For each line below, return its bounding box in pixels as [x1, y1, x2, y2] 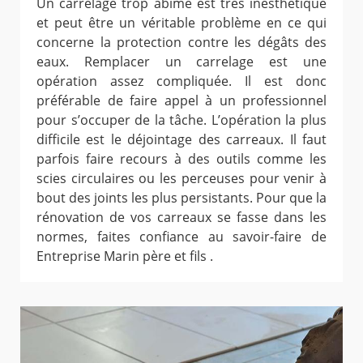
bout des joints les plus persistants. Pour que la [36, 189, 327, 207]
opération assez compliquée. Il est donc [36, 72, 327, 91]
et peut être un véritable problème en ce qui [36, 14, 327, 32]
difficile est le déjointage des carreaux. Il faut [36, 130, 327, 149]
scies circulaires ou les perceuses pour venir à [36, 169, 327, 188]
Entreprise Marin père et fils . [36, 247, 213, 266]
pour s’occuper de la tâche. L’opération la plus [36, 111, 327, 130]
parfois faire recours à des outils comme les [36, 150, 327, 169]
